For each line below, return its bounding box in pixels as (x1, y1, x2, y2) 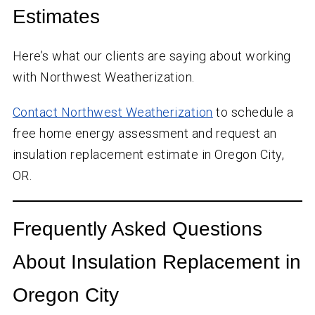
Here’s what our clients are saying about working (12, 49, 291, 64)
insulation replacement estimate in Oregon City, (12, 147, 285, 162)
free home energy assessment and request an (12, 126, 277, 141)
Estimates (12, 6, 100, 28)
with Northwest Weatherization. (12, 70, 195, 85)
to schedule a (212, 105, 294, 120)
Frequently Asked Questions (12, 218, 262, 240)
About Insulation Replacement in (12, 251, 301, 274)
